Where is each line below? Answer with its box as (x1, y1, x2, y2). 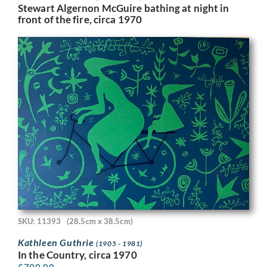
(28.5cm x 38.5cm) (67, 216, 133, 226)
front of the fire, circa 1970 (18, 13, 142, 26)
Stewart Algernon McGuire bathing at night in (18, 2, 229, 15)
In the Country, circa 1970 (18, 248, 137, 261)
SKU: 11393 (18, 216, 61, 226)
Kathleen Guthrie (18, 236, 97, 248)
